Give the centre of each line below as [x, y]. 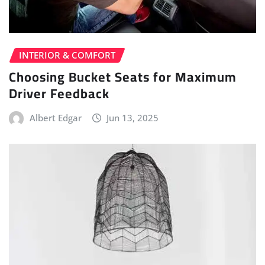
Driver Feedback [59, 93]
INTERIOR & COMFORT [67, 55]
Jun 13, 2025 [133, 117]
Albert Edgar [55, 117]
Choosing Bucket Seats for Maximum [123, 77]
